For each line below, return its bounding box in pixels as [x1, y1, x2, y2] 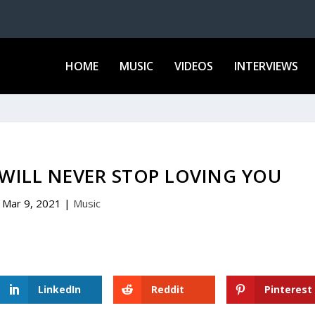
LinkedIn [38, 282, 82, 296]
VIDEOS [174, 58, 213, 74]
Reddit [150, 282, 184, 296]
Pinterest [264, 282, 312, 296]
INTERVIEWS [233, 58, 298, 74]
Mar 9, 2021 [1, 195, 61, 210]
